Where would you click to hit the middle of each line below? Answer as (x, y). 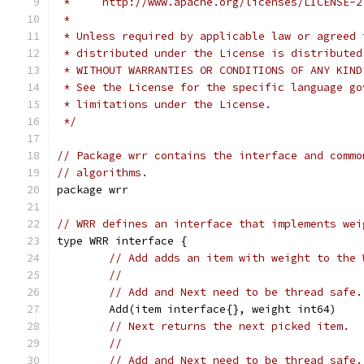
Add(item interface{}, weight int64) (223, 309)
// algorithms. (102, 173)
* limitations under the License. (164, 104)
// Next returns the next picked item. (229, 326)
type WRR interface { (122, 241)
